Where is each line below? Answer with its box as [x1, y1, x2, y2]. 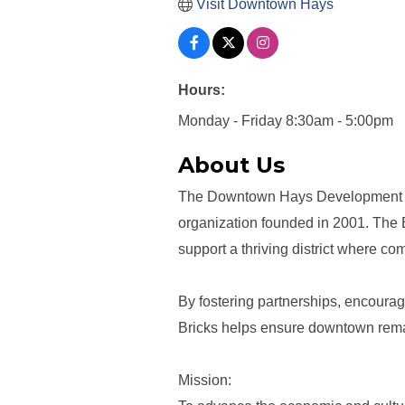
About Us [178, 152, 285, 179]
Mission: [178, 372, 231, 389]
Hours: [178, 82, 225, 99]
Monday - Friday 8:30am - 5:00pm [178, 113, 393, 129]
